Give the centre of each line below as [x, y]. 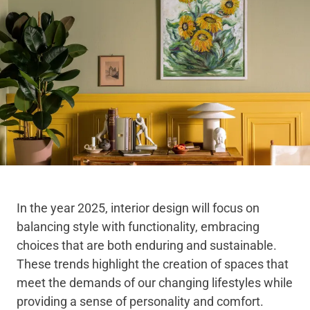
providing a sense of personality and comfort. [140, 301]
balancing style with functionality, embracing [138, 227]
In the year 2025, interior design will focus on [138, 208]
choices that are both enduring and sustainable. [147, 245]
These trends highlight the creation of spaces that [153, 264]
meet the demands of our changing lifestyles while [155, 283]
